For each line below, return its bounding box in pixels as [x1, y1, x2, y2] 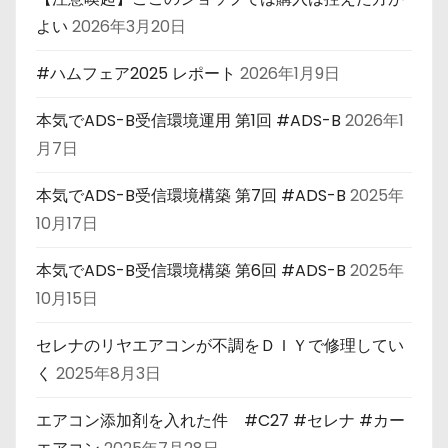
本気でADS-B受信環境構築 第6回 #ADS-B [36, 258, 346, 282]
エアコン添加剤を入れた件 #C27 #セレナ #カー [36, 408, 405, 432]
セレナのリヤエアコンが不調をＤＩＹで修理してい [36, 333, 404, 357]
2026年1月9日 [240, 61, 340, 85]
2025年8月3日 [56, 361, 161, 385]
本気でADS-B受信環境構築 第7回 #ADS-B [36, 183, 346, 207]
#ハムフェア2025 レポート [36, 61, 236, 85]
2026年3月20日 [72, 14, 186, 38]
